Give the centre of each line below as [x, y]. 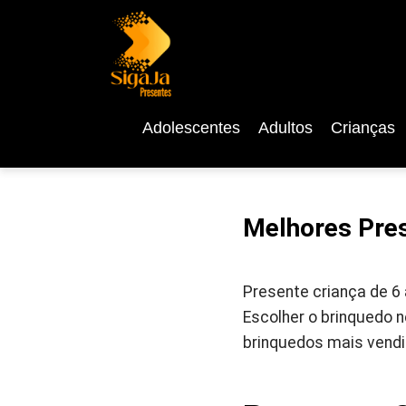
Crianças [362, 128]
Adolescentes [191, 128]
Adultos [285, 128]
